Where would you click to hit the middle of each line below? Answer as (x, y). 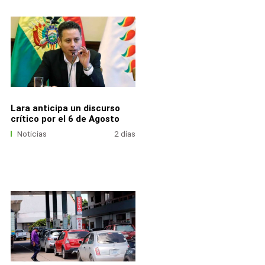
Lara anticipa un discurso (65, 108)
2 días (125, 134)
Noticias (32, 134)
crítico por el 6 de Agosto (65, 119)
